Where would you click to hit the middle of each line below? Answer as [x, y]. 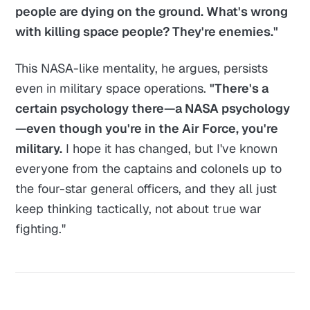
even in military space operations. [113, 89]
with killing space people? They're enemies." [147, 32]
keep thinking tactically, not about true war [139, 209]
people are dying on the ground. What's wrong [152, 12]
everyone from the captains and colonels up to [149, 169]
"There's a [239, 89]
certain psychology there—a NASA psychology [153, 109]
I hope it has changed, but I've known [170, 149]
